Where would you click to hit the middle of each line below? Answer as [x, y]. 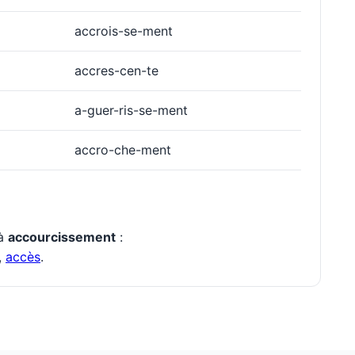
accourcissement [62, 237]
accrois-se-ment [124, 31]
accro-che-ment [123, 150]
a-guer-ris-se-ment [131, 111]
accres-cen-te [116, 71]
